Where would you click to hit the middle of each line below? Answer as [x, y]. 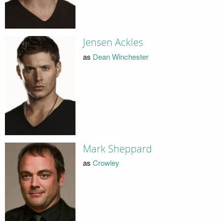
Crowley [106, 163]
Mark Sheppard [117, 149]
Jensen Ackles [113, 43]
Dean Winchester [120, 56]
